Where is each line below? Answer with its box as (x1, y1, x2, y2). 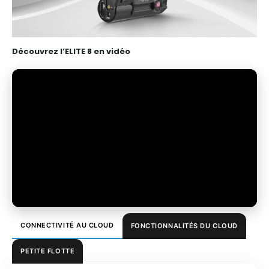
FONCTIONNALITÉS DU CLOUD (130, 221, 238, 230)
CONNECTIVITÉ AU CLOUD (20, 220, 114, 229)
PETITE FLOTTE (20, 246, 75, 255)
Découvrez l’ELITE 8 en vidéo (12, 46, 130, 58)
